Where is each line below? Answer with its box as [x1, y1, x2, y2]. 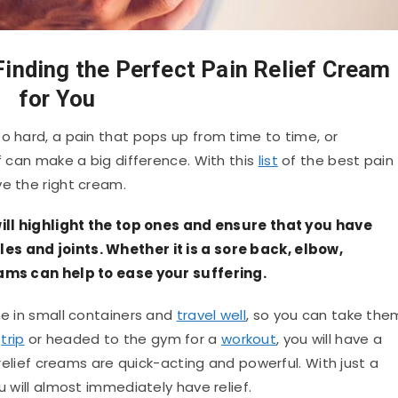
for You [18, 85, 96, 113]
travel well [176, 305, 247, 324]
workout [220, 329, 277, 348]
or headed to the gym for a [24, 329, 221, 348]
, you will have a [276, 329, 383, 348]
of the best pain [277, 151, 394, 171]
